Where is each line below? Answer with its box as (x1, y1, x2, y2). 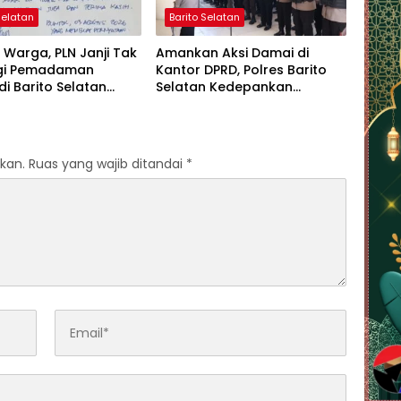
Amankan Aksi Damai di (155, 44, 309, 63)
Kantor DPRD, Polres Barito (155, 61, 327, 80)
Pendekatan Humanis (155, 95, 294, 114)
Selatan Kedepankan (155, 78, 293, 97)
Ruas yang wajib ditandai (29, 155, 186, 174)
